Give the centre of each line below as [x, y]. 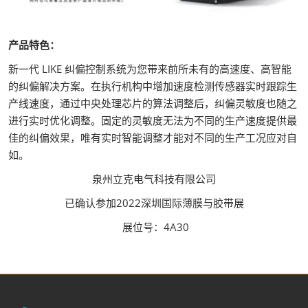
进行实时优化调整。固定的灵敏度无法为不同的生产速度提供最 [153, 120]
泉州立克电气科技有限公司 [154, 178]
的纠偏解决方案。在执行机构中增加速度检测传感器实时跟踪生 [153, 86]
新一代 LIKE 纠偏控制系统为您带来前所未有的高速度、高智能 [150, 68]
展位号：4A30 [154, 227]
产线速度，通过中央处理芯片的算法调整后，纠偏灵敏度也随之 [153, 103]
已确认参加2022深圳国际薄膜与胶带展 [154, 202]
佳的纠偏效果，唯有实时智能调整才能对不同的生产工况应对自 [153, 137]
